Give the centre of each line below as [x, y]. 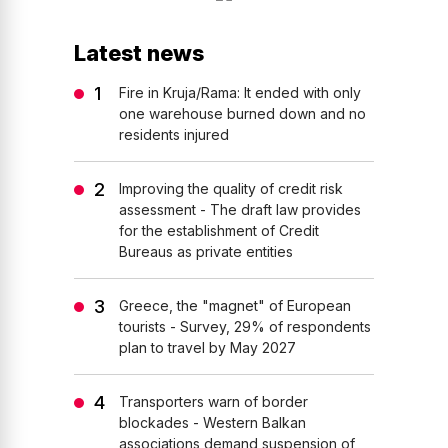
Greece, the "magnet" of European [235, 306]
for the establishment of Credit [219, 231]
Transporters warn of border [213, 402]
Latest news [139, 53]
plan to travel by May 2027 [207, 348]
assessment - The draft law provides [240, 210]
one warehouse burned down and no [242, 114]
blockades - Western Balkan [212, 423]
